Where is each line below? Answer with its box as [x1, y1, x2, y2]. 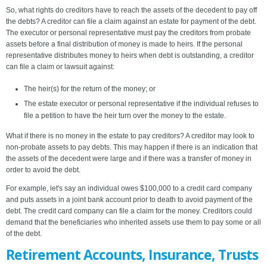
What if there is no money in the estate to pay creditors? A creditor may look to [6, 132, 254, 141]
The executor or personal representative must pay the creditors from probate [6, 29, 251, 38]
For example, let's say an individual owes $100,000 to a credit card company [6, 184, 252, 193]
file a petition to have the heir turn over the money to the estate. [24, 111, 226, 120]
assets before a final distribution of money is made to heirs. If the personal [6, 40, 243, 49]
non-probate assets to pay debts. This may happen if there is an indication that [6, 143, 257, 152]
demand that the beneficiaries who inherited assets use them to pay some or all [6, 218, 261, 227]
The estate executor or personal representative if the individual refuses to [24, 100, 259, 108]
